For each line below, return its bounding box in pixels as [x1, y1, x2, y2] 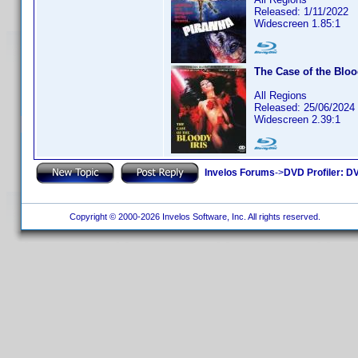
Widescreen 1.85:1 [254, 18, 340, 30]
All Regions [254, 89, 307, 101]
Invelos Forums [205, 166, 275, 178]
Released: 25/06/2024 [254, 101, 355, 113]
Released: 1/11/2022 [254, 6, 348, 18]
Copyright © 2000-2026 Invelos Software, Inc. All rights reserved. [64, 212, 323, 221]
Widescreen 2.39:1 [254, 113, 340, 125]
